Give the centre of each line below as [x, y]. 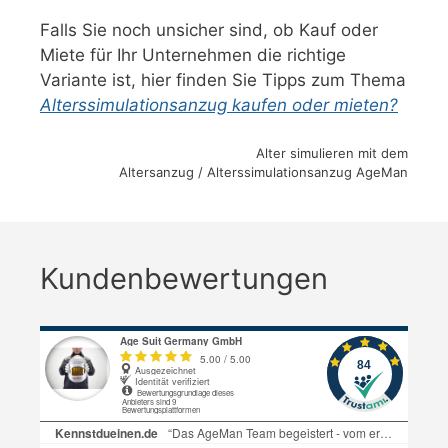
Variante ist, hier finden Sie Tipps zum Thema [223, 80]
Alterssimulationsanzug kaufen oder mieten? [219, 105]
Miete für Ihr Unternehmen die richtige [193, 55]
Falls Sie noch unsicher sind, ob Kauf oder [209, 30]
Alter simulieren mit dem [332, 152]
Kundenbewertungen [184, 278]
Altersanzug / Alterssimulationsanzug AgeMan [263, 171]
